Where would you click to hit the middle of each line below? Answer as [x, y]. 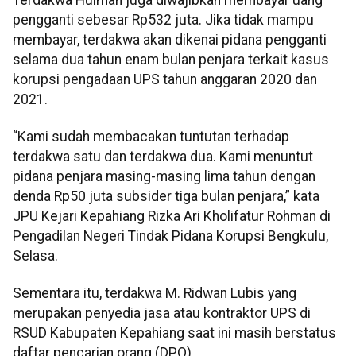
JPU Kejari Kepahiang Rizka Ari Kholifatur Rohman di [172, 216]
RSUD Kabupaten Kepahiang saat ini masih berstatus [174, 333]
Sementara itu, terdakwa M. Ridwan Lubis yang [155, 294]
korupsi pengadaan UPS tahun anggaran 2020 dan [165, 79]
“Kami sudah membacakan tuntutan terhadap [151, 136]
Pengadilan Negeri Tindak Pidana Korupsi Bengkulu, [170, 236]
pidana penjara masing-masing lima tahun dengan [164, 176]
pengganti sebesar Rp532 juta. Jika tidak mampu [163, 19]
